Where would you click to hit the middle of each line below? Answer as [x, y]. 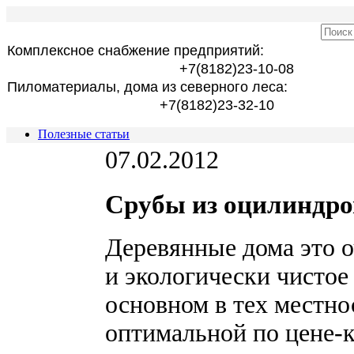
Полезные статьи [84, 134]
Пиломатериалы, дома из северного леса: [147, 87]
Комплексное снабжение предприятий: [136, 51]
